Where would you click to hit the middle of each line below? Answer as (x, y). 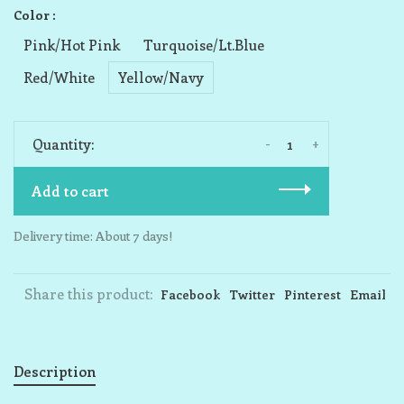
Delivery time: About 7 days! (93, 236)
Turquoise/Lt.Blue (204, 45)
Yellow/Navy (161, 77)
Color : (35, 15)
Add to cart (70, 191)
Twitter (252, 294)
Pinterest (312, 294)
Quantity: (63, 144)
